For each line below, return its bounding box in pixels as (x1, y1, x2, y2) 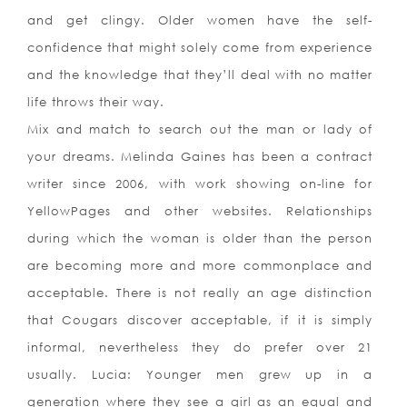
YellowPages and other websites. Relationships (27, 203, 373, 219)
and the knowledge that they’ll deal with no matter (27, 67, 373, 83)
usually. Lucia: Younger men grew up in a (27, 367, 373, 382)
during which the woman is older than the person (27, 231, 373, 246)
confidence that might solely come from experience (27, 40, 373, 55)
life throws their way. (27, 94, 164, 110)
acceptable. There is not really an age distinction (27, 285, 373, 301)
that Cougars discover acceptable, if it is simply (27, 313, 373, 328)
